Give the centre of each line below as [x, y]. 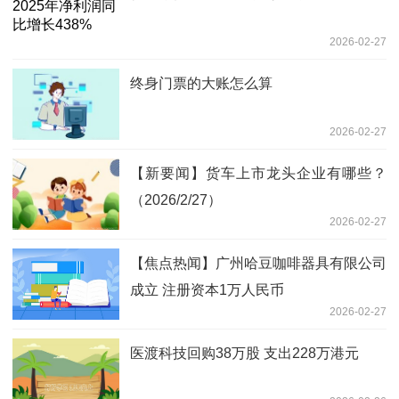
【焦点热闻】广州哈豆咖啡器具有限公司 [258, 263]
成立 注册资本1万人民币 [207, 289]
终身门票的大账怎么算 [201, 83]
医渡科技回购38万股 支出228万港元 [244, 353]
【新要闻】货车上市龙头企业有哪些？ [258, 173]
